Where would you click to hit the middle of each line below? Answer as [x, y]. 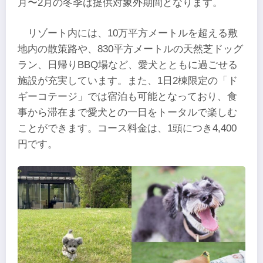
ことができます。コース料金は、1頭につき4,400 [127, 128]
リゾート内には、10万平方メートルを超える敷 [133, 33]
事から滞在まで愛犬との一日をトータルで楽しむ [127, 112]
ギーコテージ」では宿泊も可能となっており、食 [127, 96]
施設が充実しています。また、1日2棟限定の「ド [128, 80]
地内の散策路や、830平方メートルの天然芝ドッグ [130, 49]
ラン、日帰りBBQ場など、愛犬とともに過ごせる [128, 65]
